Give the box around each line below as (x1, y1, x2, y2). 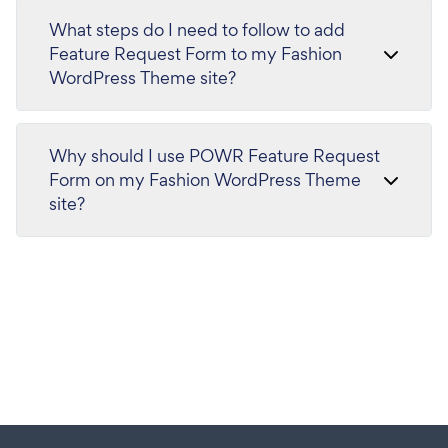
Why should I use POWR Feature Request (49, 144, 380, 167)
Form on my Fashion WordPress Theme (49, 168, 361, 191)
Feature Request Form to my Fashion (49, 42, 342, 65)
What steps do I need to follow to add (49, 18, 345, 41)
